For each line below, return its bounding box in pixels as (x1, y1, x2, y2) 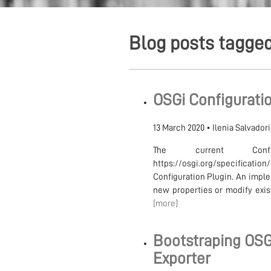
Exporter (152, 250, 211, 267)
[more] (152, 199, 178, 209)
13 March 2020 (152, 123, 204, 133)
